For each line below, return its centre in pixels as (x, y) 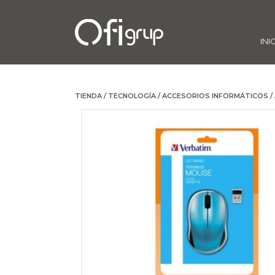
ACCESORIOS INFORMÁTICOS (215, 96)
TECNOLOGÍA (132, 96)
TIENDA (88, 96)
